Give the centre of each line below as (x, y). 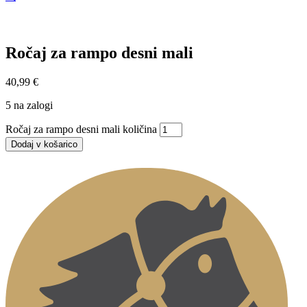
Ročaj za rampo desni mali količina (81, 129)
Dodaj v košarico (44, 144)
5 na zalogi (29, 105)
